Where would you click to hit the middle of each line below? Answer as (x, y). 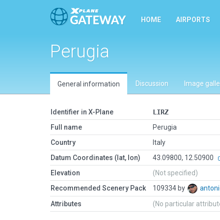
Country (63, 142)
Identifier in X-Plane (82, 112)
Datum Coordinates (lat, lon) (96, 158)
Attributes (66, 204)
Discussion (152, 83)
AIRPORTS (193, 20)
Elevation (65, 173)
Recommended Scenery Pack (98, 188)
